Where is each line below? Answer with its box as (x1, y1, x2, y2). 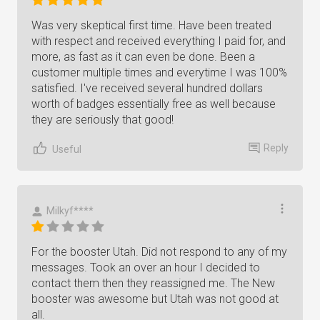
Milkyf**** (46, 205, 94, 216)
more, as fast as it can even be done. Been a (31, 50, 255, 64)
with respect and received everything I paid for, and (31, 34, 286, 48)
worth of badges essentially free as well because (31, 97, 276, 111)
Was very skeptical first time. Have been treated (31, 19, 271, 32)
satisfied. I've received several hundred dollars (31, 81, 263, 95)
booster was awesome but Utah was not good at (31, 292, 279, 306)
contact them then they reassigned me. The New (31, 276, 275, 290)
